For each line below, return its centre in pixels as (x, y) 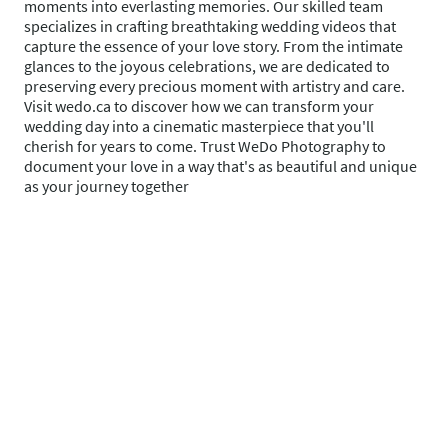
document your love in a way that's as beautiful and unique (220, 165)
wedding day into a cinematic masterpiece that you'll (199, 125)
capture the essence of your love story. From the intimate (213, 45)
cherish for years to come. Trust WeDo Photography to (205, 145)
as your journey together (106, 185)
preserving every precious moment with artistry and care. (214, 85)
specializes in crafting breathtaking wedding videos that (210, 25)
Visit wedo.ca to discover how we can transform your (199, 105)
